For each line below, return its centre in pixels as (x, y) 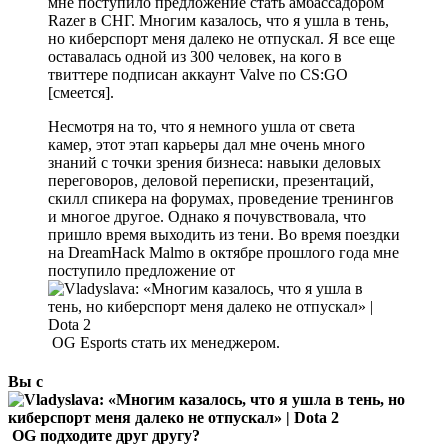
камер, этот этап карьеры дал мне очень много (206, 144)
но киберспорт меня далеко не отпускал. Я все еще (221, 38)
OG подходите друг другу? (104, 436)
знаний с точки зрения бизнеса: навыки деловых (214, 162)
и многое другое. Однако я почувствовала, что (207, 216)
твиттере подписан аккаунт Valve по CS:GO (198, 74)
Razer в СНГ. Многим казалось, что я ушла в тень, (218, 20)
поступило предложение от (141, 270)
